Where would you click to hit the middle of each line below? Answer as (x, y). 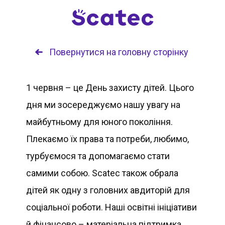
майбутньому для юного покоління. (100, 122)
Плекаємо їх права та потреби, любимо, (108, 139)
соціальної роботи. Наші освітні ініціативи (112, 207)
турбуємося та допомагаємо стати (98, 156)
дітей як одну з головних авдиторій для (108, 190)
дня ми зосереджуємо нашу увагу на (103, 105)
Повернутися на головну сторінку (119, 52)
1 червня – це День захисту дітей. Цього (110, 88)
